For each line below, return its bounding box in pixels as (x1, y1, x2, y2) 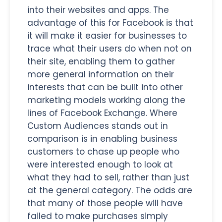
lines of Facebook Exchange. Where (27, 107, 177, 119)
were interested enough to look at (27, 158, 173, 170)
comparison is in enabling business (27, 132, 177, 145)
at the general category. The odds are (27, 184, 192, 196)
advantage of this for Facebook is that (27, 16, 193, 29)
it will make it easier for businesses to (27, 29, 187, 42)
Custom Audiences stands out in (27, 119, 168, 132)
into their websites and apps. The (27, 3, 169, 16)
